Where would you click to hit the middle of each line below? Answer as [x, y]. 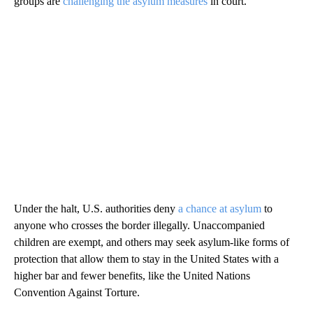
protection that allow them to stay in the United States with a [146, 259]
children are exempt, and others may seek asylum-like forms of [152, 242]
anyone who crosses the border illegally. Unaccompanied [139, 226]
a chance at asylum [220, 209]
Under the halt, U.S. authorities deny [96, 209]
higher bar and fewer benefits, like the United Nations [132, 276]
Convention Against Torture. [77, 293]
